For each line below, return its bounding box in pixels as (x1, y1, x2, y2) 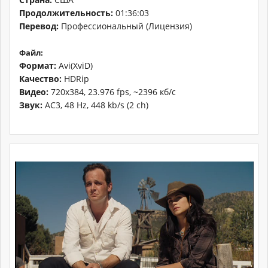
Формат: (19, 59, 56, 71)
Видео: (19, 86, 48, 98)
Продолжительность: (19, 7, 113, 19)
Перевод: (19, 20, 59, 32)
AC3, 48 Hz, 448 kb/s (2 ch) (42, 99, 148, 111)
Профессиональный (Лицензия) (59, 20, 192, 32)
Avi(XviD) (56, 59, 93, 71)
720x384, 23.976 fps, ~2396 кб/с (48, 86, 176, 98)
